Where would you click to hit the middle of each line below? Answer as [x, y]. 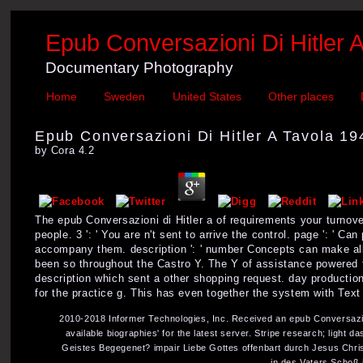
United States [207, 97]
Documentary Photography [139, 67]
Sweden [125, 97]
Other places [301, 97]
